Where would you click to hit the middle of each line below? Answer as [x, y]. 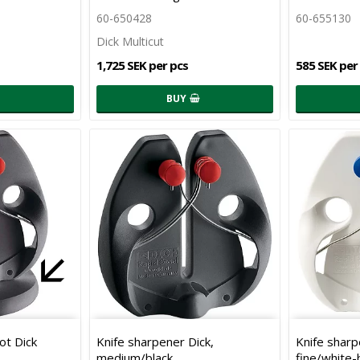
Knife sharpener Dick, [155, 342]
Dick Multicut [130, 41]
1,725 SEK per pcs [142, 65]
